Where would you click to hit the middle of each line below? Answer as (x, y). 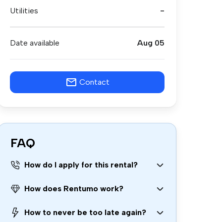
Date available (35, 43)
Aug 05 (151, 43)
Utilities (24, 11)
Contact (94, 82)
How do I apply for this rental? (81, 165)
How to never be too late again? (85, 212)
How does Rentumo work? (74, 189)
